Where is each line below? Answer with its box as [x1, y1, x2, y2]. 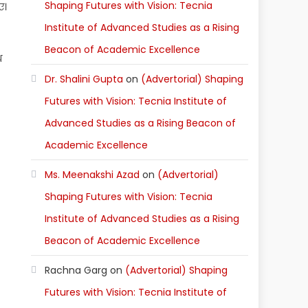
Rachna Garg [45, 263, 108, 277]
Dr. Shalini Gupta [45, 72, 124, 86]
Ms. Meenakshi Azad [45, 168, 140, 181]
